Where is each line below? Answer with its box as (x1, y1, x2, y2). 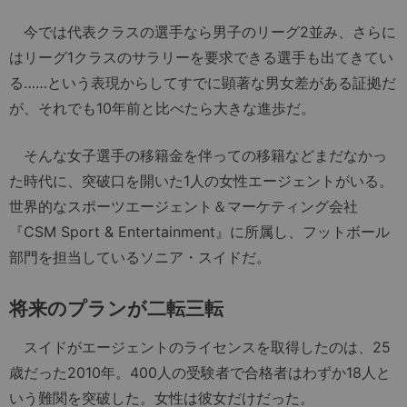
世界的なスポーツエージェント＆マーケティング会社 (9, 197, 358, 216)
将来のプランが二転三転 (9, 297, 223, 321)
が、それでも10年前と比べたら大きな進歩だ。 (9, 99, 315, 118)
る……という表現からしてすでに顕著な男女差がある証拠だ (9, 74, 396, 93)
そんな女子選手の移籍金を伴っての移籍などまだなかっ (9, 146, 387, 165)
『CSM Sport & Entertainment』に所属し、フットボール (9, 223, 390, 242)
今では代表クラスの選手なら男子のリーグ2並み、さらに (9, 23, 396, 42)
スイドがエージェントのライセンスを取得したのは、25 (9, 338, 391, 357)
